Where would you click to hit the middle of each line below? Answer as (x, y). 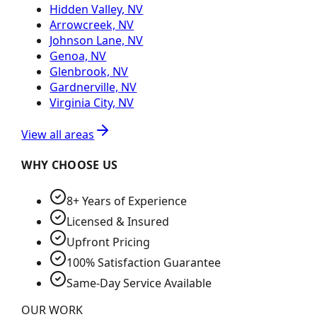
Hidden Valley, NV (97, 10)
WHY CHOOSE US (70, 165)
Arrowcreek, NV (92, 25)
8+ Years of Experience (127, 201)
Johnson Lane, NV (97, 41)
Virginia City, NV (92, 103)
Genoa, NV (78, 56)
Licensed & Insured (118, 221)
